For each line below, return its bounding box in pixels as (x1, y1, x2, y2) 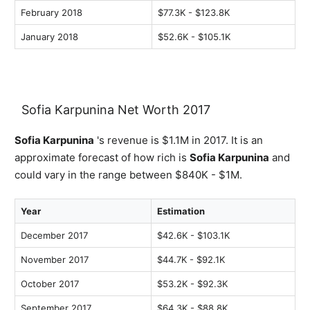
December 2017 (21, 230, 88, 241)
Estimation (157, 206, 205, 217)
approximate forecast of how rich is (15, 150, 190, 164)
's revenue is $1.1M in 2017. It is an (94, 133, 263, 147)
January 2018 (21, 30, 78, 42)
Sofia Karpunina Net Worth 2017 (21, 102, 210, 117)
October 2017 (21, 278, 79, 290)
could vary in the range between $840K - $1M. (15, 167, 242, 181)
